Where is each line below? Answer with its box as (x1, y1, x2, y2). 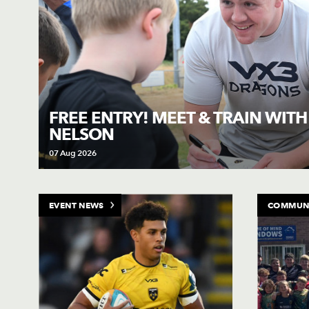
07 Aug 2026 (49, 148, 97, 159)
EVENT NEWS (49, 200, 104, 211)
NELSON (49, 124, 114, 145)
